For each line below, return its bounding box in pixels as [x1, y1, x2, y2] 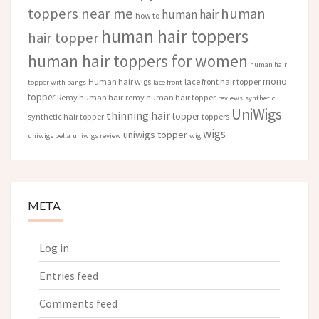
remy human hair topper [125, 92, 216, 103]
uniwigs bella [28, 131, 70, 141]
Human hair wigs [88, 76, 151, 88]
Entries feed [39, 268, 98, 283]
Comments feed [39, 296, 117, 311]
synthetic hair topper [28, 111, 104, 122]
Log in [39, 241, 69, 256]
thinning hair [106, 109, 170, 123]
